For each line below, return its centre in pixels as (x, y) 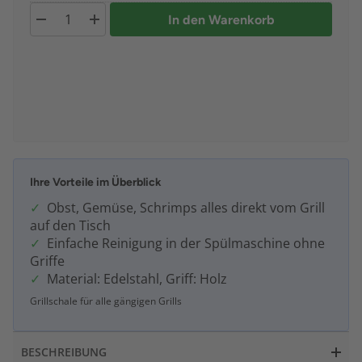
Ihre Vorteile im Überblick (96, 183)
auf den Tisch (70, 226)
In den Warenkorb (221, 19)
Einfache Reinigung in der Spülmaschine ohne (186, 244)
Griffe (47, 261)
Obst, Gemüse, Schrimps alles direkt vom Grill (186, 208)
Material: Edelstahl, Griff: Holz (137, 279)
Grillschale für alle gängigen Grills (106, 301)
